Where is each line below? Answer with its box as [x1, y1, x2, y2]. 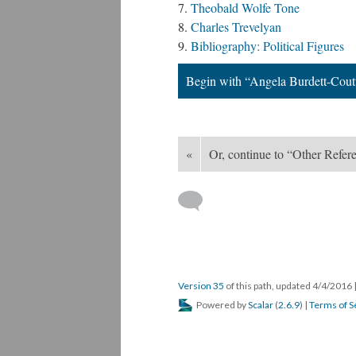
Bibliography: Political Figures [191, 37, 344, 54]
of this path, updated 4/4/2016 [224, 280, 354, 292]
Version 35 [178, 280, 224, 292]
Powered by [195, 299, 248, 311]
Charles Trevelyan [191, 18, 281, 35]
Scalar [248, 299, 273, 311]
